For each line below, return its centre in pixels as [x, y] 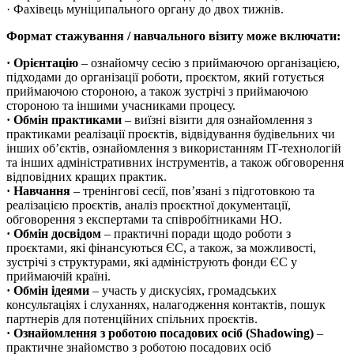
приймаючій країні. [58, 277]
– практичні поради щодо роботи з [196, 234]
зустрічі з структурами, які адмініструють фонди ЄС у [152, 262]
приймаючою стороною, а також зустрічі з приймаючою [157, 92]
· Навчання [38, 191]
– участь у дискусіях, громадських [183, 291]
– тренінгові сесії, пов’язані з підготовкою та [192, 191]
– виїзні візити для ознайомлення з [217, 120]
